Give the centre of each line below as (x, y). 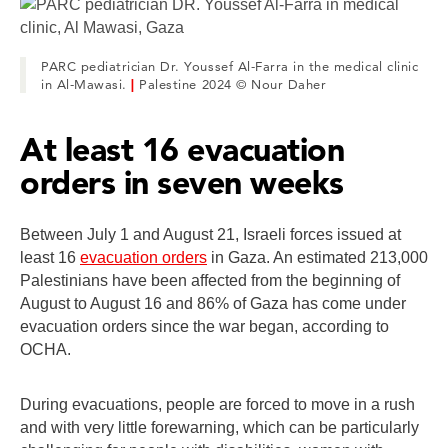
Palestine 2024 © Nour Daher (233, 84)
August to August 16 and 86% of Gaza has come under (213, 304)
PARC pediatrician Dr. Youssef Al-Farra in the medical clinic (230, 66)
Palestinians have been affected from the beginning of (210, 281)
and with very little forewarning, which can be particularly (219, 428)
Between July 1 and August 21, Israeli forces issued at (210, 235)
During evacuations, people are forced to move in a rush (217, 405)
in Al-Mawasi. (86, 84)
